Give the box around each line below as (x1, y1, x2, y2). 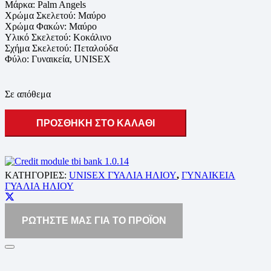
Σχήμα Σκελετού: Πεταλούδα (5, 42, 118, 53)
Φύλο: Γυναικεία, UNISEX (5, 53, 111, 64)
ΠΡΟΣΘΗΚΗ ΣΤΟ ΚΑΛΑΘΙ (36, 118, 155, 129)
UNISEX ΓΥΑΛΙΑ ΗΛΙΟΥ (69, 170, 177, 181)
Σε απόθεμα (5, 88, 51, 99)
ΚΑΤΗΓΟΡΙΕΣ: (5, 170, 69, 181)
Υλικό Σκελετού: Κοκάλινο (5, 31, 111, 42)
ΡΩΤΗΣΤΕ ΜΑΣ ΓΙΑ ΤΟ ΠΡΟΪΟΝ (21, 215, 166, 226)
